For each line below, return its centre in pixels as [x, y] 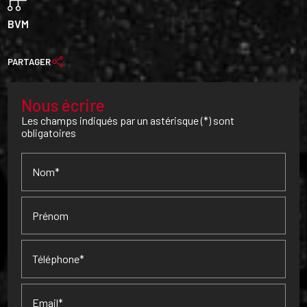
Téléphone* [59, 259]
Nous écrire [63, 105]
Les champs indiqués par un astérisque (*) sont [128, 120]
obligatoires [49, 132]
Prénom [51, 215]
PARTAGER [29, 61]
